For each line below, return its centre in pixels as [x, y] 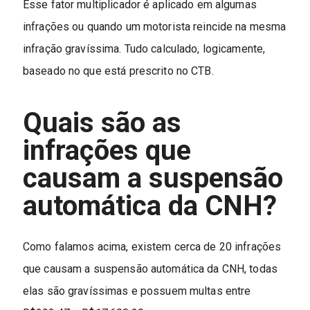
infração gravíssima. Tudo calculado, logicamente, [144, 48]
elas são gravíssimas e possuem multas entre [137, 291]
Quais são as [102, 122]
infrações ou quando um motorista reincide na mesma [154, 26]
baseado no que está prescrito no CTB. [118, 71]
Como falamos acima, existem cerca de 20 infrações [152, 247]
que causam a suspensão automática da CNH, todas [150, 269]
